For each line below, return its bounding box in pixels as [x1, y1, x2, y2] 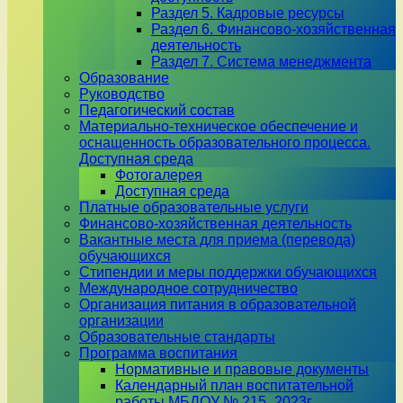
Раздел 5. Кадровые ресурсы [151, 5, 345, 21]
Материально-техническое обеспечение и [79, 119, 358, 134]
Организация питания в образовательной [79, 297, 356, 312]
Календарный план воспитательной [115, 378, 354, 393]
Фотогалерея [115, 167, 202, 183]
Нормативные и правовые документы [115, 362, 369, 377]
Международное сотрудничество [79, 281, 298, 296]
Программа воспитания [79, 345, 237, 361]
